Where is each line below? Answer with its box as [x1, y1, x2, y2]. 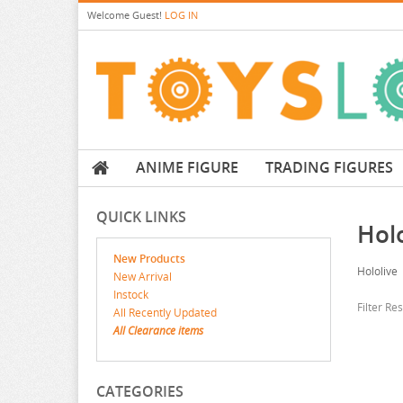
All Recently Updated [113, 305, 217, 321]
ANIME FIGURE [136, 157, 238, 178]
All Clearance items [113, 323, 203, 339]
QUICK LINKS [96, 207, 186, 228]
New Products [113, 251, 185, 267]
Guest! [132, 8, 162, 22]
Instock [113, 287, 148, 303]
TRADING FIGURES [265, 157, 393, 178]
